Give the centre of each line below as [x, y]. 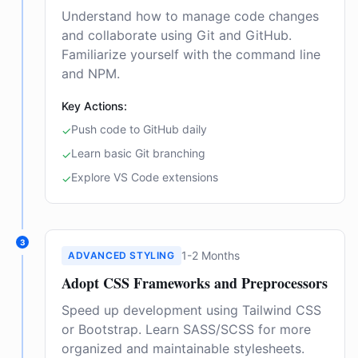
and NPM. [91, 74]
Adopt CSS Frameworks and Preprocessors [195, 283]
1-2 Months [210, 255]
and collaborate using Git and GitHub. [177, 35]
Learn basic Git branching [138, 153]
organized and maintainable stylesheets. [183, 348]
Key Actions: [94, 106]
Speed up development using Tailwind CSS [191, 310]
